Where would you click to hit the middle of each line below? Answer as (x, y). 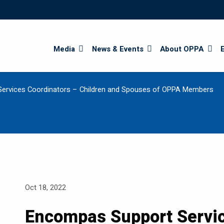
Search (173, 5)
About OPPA (182, 49)
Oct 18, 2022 (46, 188)
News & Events (117, 49)
